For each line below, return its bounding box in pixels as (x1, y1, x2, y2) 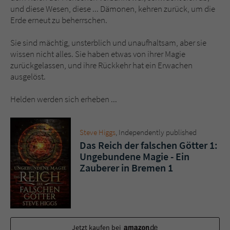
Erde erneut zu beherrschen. (10, 14, 107, 26)
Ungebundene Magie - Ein (80, 149, 189, 163)
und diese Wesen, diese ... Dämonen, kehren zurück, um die (10, 3, 215, 14)
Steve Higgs (80, 127, 116, 137)
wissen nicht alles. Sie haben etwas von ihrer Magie (10, 48, 185, 60)
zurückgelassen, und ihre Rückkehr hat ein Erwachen (10, 59, 193, 71)
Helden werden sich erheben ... (10, 93, 117, 105)
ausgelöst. (10, 70, 46, 82)
